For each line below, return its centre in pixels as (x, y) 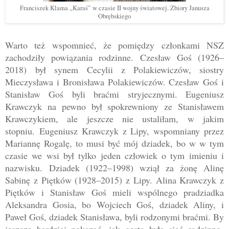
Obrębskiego (114, 16)
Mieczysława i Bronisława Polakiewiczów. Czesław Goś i (114, 82)
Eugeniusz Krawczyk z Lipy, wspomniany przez (132, 131)
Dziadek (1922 (78, 167)
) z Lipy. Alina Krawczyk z (171, 180)
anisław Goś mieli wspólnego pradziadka (141, 192)
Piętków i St (31, 192)
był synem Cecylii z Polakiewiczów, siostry (130, 69)
